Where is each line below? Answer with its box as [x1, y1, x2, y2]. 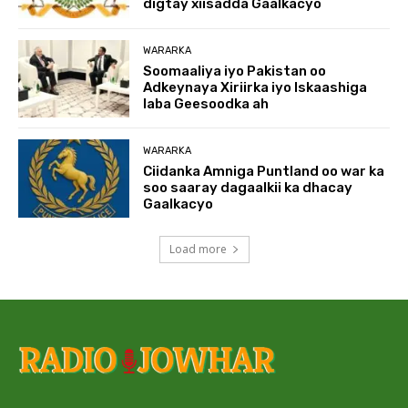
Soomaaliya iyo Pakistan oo [143, 62, 327, 79]
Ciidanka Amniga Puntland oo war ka [143, 162, 385, 179]
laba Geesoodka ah [143, 95, 270, 112]
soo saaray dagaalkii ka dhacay [143, 178, 353, 196]
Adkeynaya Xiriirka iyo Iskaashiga [143, 78, 368, 96]
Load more [168, 240, 227, 257]
